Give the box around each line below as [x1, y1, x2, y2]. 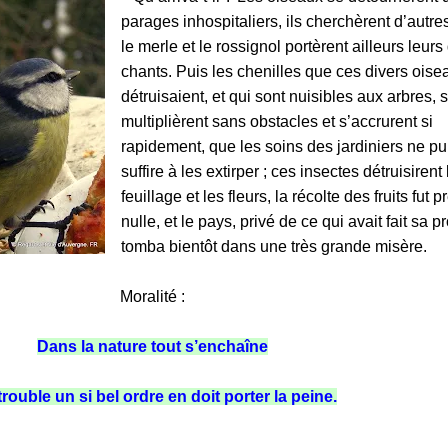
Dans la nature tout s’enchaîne [36, 338, 268, 355]
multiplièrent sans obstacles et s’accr [121, 113, 381, 130]
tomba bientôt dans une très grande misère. [121, 238, 427, 255]
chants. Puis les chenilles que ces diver [121, 63, 400, 80]
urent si [381, 113, 433, 130]
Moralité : [119, 288, 185, 305]
